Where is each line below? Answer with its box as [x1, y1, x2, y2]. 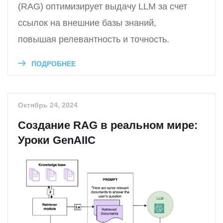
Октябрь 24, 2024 [18, 101, 78, 109]
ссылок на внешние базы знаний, [18, 17, 156, 28]
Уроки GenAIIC [18, 133, 96, 146]
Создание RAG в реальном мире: [18, 118, 198, 131]
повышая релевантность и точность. [18, 34, 169, 44]
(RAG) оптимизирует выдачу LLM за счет [18, 1, 187, 11]
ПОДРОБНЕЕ [29, 59, 76, 68]
